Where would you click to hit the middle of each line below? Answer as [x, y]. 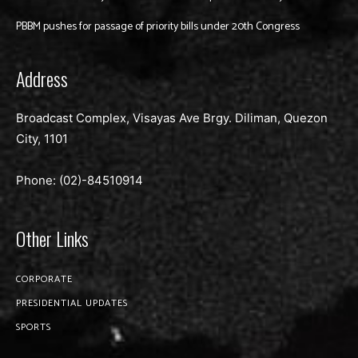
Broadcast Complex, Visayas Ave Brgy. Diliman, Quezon [172, 118]
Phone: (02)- [52, 181]
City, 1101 [42, 139]
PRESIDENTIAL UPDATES [72, 304]
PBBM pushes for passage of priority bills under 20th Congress [158, 27]
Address [42, 79]
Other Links [52, 239]
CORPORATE [44, 280]
